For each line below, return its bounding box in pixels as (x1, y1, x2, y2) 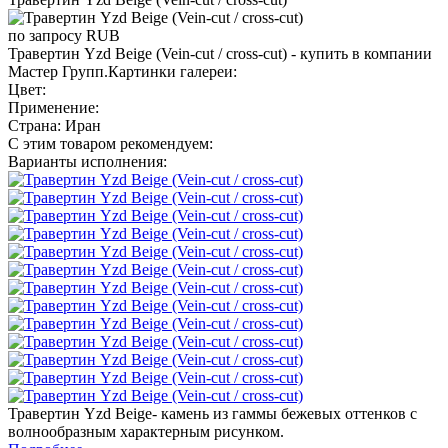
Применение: (8, 98, 99, 116)
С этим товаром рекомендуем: (8, 134, 213, 152)
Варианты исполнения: (8, 152, 167, 170)
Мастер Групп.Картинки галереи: (8, 62, 237, 80)
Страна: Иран (8, 116, 101, 134)
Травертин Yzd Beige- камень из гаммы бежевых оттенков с (8, 404, 417, 422)
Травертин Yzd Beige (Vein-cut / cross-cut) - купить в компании (8, 44, 432, 62)
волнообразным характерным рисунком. (8, 422, 284, 440)
